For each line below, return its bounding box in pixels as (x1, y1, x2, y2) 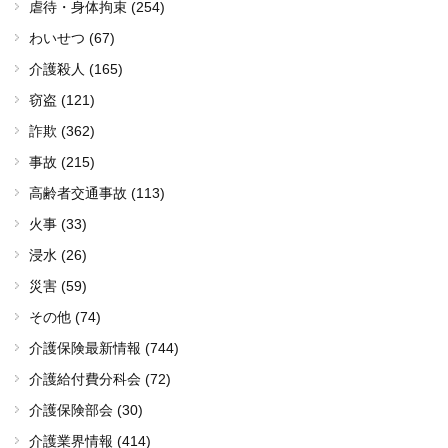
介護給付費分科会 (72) (29, 370, 171, 387)
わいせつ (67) (29, 29, 115, 46)
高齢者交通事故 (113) (29, 184, 165, 201)
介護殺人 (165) (29, 60, 123, 77)
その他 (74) (29, 308, 101, 325)
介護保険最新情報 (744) (29, 339, 179, 356)
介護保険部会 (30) (29, 401, 143, 418)
